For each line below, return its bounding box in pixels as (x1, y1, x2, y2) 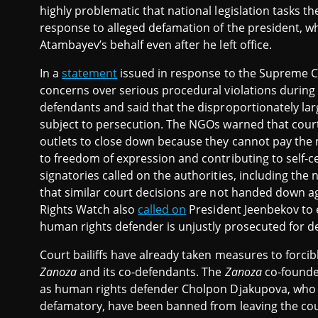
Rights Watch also (40, 202, 138, 218)
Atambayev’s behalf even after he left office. (40, 37, 272, 53)
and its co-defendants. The (77, 264, 225, 280)
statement (62, 65, 118, 82)
